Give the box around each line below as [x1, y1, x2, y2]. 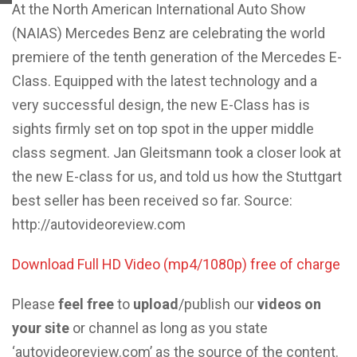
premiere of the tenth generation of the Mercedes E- [12, 49, 342, 65]
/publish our [178, 296, 257, 312]
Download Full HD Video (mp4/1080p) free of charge [12, 256, 340, 273]
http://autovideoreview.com [12, 216, 186, 233]
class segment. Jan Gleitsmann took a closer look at [12, 144, 341, 161]
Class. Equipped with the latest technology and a [12, 73, 317, 89]
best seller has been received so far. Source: [12, 192, 292, 209]
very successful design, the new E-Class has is [12, 96, 310, 113]
